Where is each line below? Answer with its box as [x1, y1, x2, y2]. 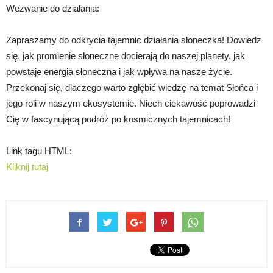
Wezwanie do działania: [6, 3, 99, 14]
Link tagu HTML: [6, 146, 72, 157]
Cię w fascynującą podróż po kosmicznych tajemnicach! [6, 114, 230, 125]
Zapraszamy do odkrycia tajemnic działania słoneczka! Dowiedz [6, 35, 261, 46]
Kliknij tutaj [6, 161, 48, 172]
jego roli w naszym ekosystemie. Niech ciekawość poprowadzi [6, 98, 255, 109]
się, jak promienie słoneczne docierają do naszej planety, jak [6, 51, 245, 62]
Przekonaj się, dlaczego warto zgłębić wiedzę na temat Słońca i [6, 82, 258, 93]
